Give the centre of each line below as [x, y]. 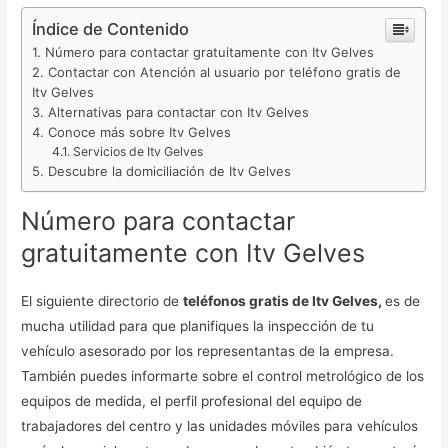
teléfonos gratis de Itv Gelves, [284, 301]
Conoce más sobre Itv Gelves [140, 131]
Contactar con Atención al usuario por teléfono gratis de [225, 71]
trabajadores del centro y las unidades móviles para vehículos [220, 426]
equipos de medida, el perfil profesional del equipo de [192, 401]
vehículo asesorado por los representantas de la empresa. [208, 351]
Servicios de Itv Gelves [137, 151]
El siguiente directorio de [102, 301]
